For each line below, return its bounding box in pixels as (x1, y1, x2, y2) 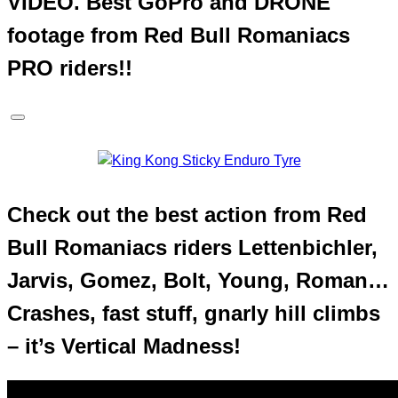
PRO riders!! (7, 55, 132, 80)
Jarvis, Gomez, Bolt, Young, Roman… (7, 267, 389, 292)
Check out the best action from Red (7, 202, 367, 227)
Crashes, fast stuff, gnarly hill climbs (7, 300, 380, 325)
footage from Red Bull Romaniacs (7, 22, 350, 47)
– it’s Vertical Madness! (7, 333, 241, 358)
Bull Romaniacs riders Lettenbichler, (7, 235, 378, 259)
